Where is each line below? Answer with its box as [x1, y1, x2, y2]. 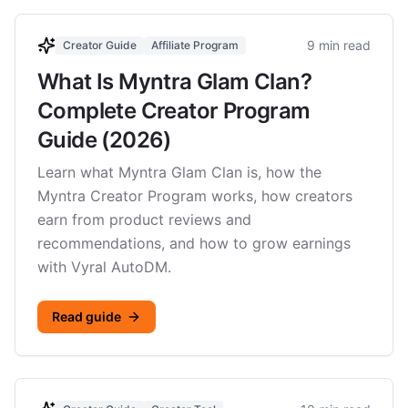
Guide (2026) [37, 127, 171, 153]
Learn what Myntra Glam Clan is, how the [37, 163, 321, 181]
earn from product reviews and [37, 210, 251, 229]
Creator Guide [63, 38, 137, 52]
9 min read [307, 37, 371, 53]
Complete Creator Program [37, 97, 311, 124]
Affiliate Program [151, 38, 239, 52]
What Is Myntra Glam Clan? [37, 68, 311, 95]
